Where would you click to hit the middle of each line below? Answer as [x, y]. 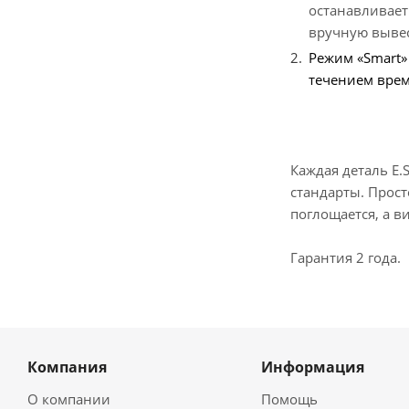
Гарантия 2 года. [346, 257]
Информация [312, 367]
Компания [67, 367]
